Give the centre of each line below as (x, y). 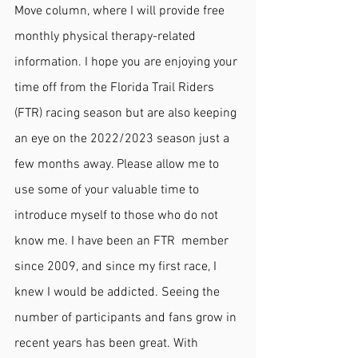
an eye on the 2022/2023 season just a (123, 139)
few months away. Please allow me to (118, 165)
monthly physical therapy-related (107, 37)
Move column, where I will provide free (121, 11)
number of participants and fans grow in (127, 318)
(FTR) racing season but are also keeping (127, 113)
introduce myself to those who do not (118, 216)
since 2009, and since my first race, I (117, 267)
